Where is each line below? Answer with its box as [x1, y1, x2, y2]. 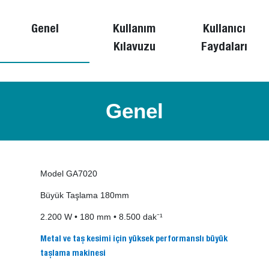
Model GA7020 [40, 169, 98, 179]
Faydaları [201, 42, 247, 55]
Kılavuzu [113, 42, 156, 55]
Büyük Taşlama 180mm [40, 190, 130, 201]
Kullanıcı [202, 24, 246, 37]
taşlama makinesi [40, 250, 106, 259]
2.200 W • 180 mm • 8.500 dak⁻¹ [40, 212, 163, 222]
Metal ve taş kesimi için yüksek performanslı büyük [40, 235, 228, 244]
